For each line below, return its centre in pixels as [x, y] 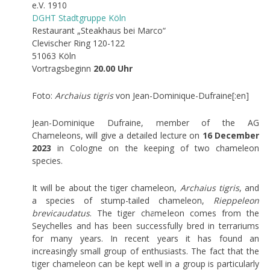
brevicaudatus [61, 213]
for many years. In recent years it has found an [146, 238]
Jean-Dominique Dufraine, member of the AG [146, 122]
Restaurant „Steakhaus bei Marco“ [99, 30]
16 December [231, 135]
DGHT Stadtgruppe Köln [79, 17]
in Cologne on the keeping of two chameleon [155, 148]
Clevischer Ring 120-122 [78, 43]
